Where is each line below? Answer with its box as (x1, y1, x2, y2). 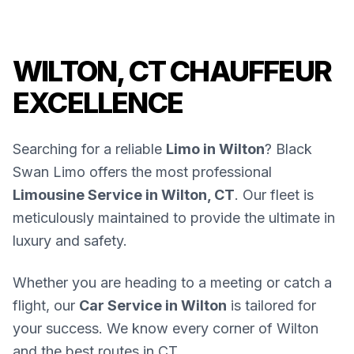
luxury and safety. (13, 232, 127, 249)
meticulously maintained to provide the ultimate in (13, 209, 335, 226)
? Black (265, 140, 312, 157)
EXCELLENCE (13, 85, 183, 120)
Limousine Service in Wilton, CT (13, 186, 235, 203)
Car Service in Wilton (79, 296, 227, 314)
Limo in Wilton (166, 140, 265, 157)
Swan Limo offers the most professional (13, 163, 272, 180)
